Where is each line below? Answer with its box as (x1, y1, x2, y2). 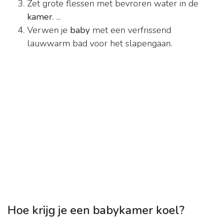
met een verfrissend (90, 24, 171, 37)
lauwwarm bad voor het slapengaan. (27, 37, 172, 50)
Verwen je (27, 24, 70, 37)
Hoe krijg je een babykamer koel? (7, 202, 184, 219)
